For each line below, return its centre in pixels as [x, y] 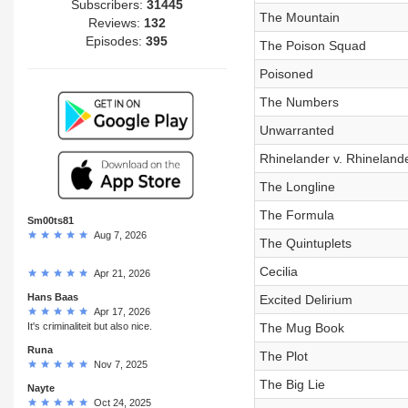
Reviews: [116, 22]
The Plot [283, 356]
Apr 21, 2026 [119, 273]
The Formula [296, 215]
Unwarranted [296, 130]
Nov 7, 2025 [118, 364]
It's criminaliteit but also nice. [90, 326]
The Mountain [299, 17]
